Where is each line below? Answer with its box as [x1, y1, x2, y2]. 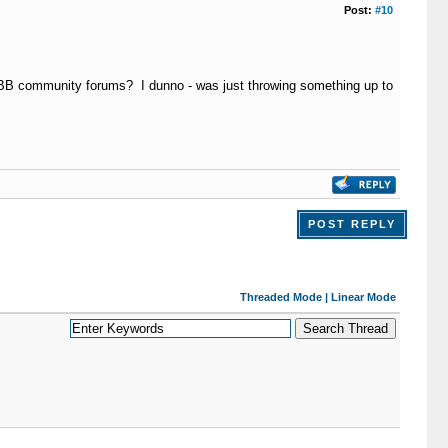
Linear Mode [330, 291, 396, 303]
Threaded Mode [239, 291, 322, 303]
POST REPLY [307, 218, 396, 230]
